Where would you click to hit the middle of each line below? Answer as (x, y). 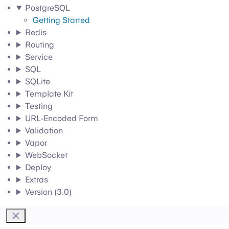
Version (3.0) (48, 192)
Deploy (38, 167)
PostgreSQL (47, 8)
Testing (39, 106)
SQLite (37, 82)
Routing (39, 45)
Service (39, 57)
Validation (44, 131)
